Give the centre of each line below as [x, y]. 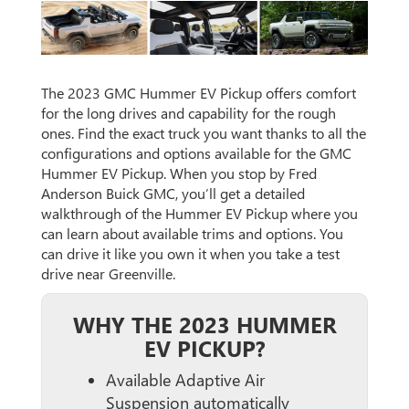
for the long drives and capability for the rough [189, 112]
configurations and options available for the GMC [196, 152]
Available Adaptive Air [185, 379]
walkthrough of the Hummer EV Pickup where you [199, 213]
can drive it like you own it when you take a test [190, 253]
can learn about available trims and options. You [192, 233]
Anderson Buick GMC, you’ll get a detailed [173, 193]
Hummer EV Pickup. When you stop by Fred [179, 173]
